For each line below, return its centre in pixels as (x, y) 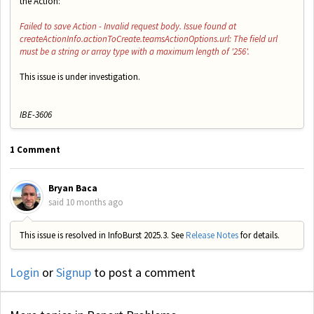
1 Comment (35, 150)
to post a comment (143, 273)
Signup (74, 273)
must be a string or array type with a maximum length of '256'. (135, 51)
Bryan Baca (73, 189)
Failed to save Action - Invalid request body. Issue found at (128, 26)
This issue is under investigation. (80, 76)
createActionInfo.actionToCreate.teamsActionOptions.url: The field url (149, 39)
